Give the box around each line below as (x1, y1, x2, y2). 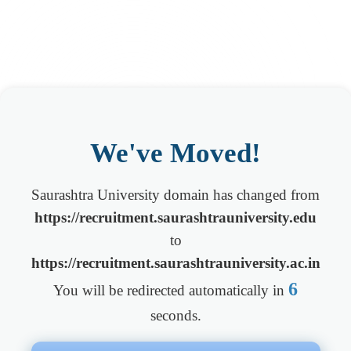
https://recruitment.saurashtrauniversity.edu (34, 209, 317, 226)
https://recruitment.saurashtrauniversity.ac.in (31, 255, 320, 272)
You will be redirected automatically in (53, 282, 288, 299)
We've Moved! (90, 137, 261, 168)
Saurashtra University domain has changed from (31, 186, 320, 204)
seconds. (150, 307, 201, 324)
